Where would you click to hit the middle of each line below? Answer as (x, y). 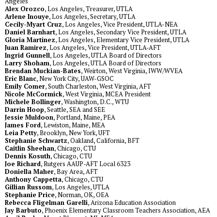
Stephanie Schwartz (36, 141)
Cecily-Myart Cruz (33, 24)
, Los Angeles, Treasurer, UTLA (89, 9)
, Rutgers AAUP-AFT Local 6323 (85, 164)
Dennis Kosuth (28, 156)
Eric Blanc (21, 79)
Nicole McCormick (34, 94)
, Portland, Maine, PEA (84, 117)
